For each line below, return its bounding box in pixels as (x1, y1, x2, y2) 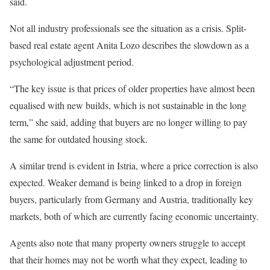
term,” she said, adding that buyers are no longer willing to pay (10, 115, 247, 128)
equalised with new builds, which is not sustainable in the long (10, 98, 246, 111)
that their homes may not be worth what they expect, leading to (10, 253, 247, 266)
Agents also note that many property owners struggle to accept (10, 236, 245, 249)
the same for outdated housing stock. (10, 132, 148, 145)
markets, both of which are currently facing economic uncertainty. (10, 209, 259, 222)
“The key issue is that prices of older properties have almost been (10, 81, 255, 95)
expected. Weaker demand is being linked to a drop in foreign (10, 175, 242, 189)
